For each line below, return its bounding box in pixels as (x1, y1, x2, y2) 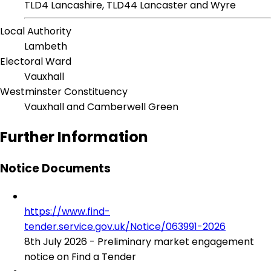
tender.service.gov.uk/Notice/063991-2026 (24, 220, 226, 233)
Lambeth (24, 39, 67, 54)
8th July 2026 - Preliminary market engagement (24, 235, 254, 249)
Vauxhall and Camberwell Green (24, 100, 178, 114)
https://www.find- (24, 204, 110, 218)
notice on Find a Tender (24, 250, 136, 264)
